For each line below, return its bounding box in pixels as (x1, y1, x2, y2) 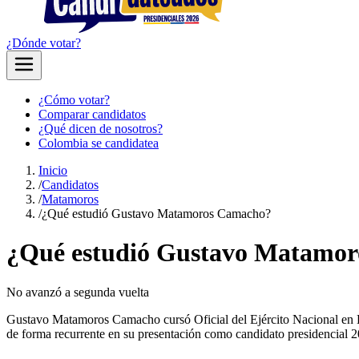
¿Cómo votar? (38, 93, 110, 107)
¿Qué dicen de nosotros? (38, 122, 163, 135)
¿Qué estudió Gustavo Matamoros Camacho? (42, 207, 271, 220)
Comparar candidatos (38, 107, 146, 121)
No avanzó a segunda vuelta (6, 284, 149, 299)
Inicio (38, 163, 67, 177)
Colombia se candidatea (38, 136, 159, 150)
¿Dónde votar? (6, 36, 81, 50)
